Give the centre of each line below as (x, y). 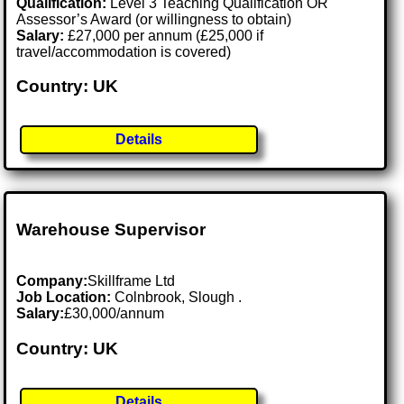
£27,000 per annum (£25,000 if (164, 35)
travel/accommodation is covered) (124, 51)
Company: (52, 281)
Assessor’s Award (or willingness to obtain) (154, 19)
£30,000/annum (115, 314)
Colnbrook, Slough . (179, 298)
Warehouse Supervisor (111, 230)
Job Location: (66, 298)
